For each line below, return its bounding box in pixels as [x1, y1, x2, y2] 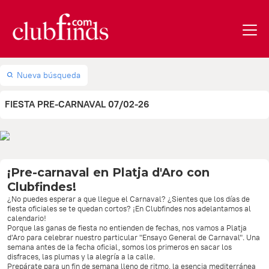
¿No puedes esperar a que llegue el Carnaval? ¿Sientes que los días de [7, 194, 250, 204]
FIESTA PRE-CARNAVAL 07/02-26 [5, 98, 150, 110]
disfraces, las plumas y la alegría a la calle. [7, 252, 155, 261]
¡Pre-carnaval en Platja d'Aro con [7, 165, 210, 180]
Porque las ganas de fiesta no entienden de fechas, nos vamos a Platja [7, 223, 247, 232]
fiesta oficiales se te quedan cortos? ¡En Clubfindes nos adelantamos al [7, 204, 251, 213]
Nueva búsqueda [17, 70, 80, 80]
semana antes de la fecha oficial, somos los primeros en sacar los [7, 242, 232, 252]
